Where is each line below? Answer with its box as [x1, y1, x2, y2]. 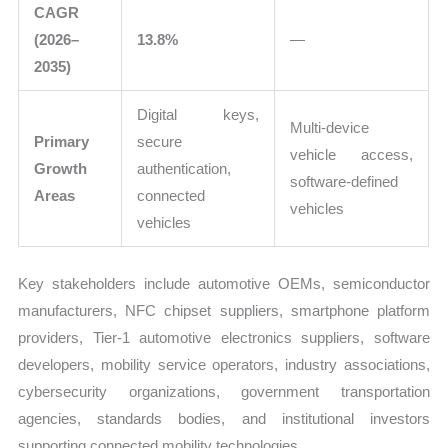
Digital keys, [137, 106, 260, 124]
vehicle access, [290, 146, 414, 164]
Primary [34, 133, 90, 151]
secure [137, 133, 183, 151]
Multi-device [290, 119, 370, 137]
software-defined [290, 173, 399, 191]
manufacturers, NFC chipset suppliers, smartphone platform [18, 301, 430, 319]
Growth [34, 160, 88, 178]
